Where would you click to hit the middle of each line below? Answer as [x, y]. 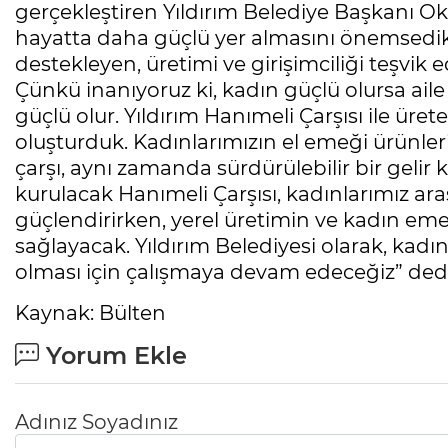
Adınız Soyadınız [96, 422]
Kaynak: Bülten [90, 313]
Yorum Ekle [113, 356]
